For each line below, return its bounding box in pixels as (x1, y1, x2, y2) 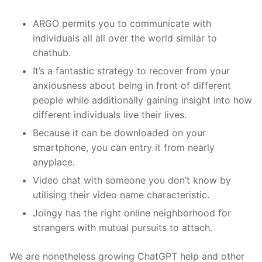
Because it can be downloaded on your (33, 126, 206, 139)
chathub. (33, 46, 71, 58)
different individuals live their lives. (33, 108, 187, 120)
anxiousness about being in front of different (33, 79, 231, 91)
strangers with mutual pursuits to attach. (33, 221, 212, 233)
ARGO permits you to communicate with (33, 17, 211, 29)
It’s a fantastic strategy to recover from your (33, 64, 230, 77)
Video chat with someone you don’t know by (33, 174, 231, 186)
